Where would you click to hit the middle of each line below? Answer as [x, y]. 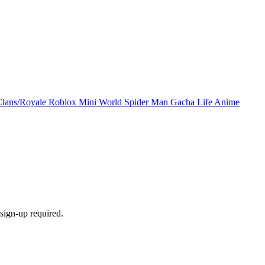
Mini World [101, 102]
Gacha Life [192, 102]
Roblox [64, 102]
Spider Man [147, 102]
